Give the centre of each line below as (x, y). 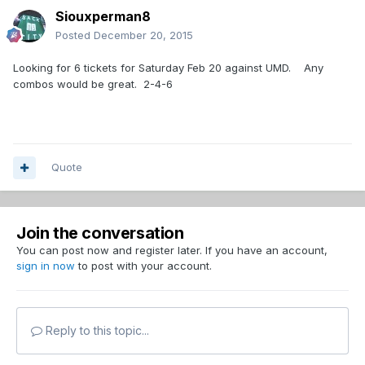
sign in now (46, 266)
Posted (75, 35)
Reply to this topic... (96, 331)
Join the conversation (100, 233)
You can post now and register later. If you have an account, (172, 251)
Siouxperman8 (103, 17)
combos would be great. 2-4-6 (93, 84)
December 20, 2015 (143, 35)
